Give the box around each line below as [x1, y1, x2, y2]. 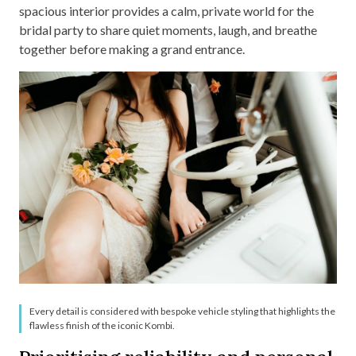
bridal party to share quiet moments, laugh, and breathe [19, 22, 317, 38]
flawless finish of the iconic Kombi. [29, 319, 175, 331]
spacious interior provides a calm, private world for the [19, 3, 314, 19]
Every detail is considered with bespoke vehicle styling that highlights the [29, 304, 335, 317]
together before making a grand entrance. [19, 41, 245, 57]
